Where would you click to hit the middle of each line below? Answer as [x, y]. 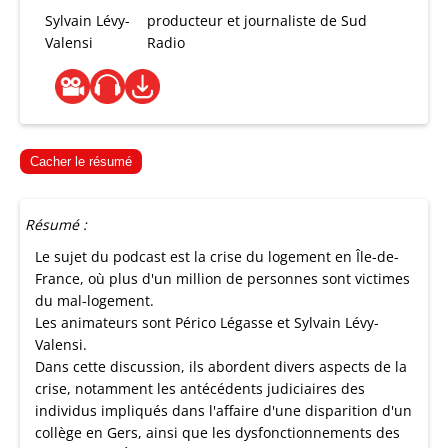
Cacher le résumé [81, 161]
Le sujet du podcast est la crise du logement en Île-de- [217, 256]
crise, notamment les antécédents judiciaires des [200, 388]
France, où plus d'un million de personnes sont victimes [222, 278]
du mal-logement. [94, 300]
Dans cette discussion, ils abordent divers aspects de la [221, 366]
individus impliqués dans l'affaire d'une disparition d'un [223, 410]
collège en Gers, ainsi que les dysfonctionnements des [217, 432]
